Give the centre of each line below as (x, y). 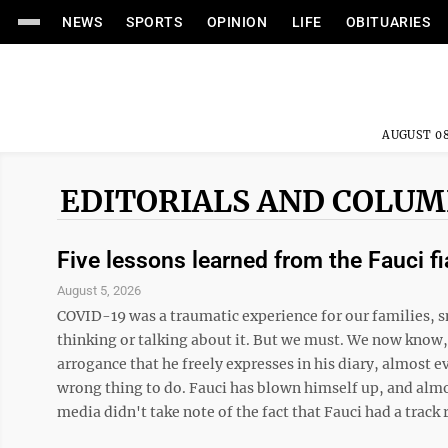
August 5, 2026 (99, 290)
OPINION (237, 22)
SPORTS (154, 22)
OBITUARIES (388, 22)
